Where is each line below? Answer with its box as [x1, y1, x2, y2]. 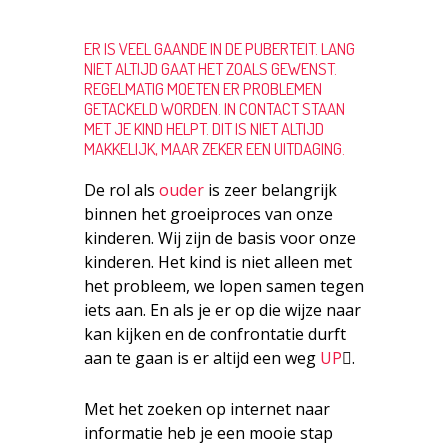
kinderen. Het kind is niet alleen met [84, 251, 352, 274]
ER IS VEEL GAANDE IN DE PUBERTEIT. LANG [84, 38, 355, 60]
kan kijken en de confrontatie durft [84, 323, 346, 346]
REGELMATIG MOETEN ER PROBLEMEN [84, 78, 322, 100]
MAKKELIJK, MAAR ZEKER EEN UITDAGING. [84, 138, 345, 160]
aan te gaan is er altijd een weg [84, 347, 320, 370]
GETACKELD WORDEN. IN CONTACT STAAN [84, 98, 345, 120]
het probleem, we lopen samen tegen [84, 275, 364, 298]
